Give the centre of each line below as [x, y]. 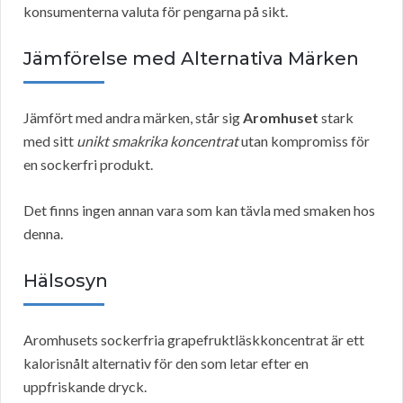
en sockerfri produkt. [88, 165]
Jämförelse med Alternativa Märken [191, 59]
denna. [43, 234]
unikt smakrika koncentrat [157, 141]
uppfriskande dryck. [85, 387]
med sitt [50, 141]
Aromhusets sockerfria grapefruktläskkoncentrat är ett [194, 340]
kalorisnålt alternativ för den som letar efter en [166, 363]
